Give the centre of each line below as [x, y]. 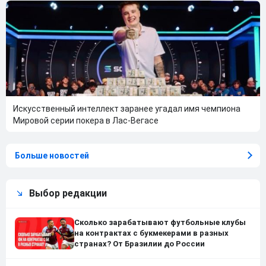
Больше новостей [52, 155]
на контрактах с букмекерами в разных [151, 233]
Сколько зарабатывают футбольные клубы [160, 222]
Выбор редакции [68, 193]
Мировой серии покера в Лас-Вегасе [86, 120]
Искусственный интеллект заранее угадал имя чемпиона [127, 108]
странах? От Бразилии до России [140, 243]
